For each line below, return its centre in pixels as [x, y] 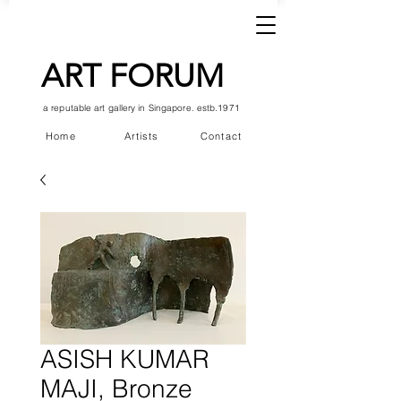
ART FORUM [132, 76]
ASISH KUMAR [125, 359]
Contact [221, 136]
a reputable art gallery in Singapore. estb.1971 [141, 108]
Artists [141, 136]
